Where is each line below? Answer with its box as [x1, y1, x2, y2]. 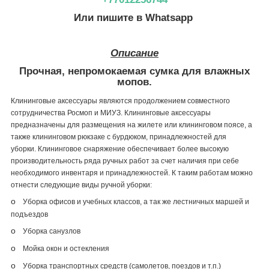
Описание [110, 47, 159, 59]
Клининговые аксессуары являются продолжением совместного [11, 96, 230, 105]
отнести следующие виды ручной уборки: [11, 180, 152, 189]
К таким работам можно [172, 168, 253, 177]
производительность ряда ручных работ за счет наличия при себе [11, 156, 239, 165]
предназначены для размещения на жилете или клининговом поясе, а [11, 120, 252, 129]
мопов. [117, 76, 152, 88]
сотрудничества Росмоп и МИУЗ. [11, 108, 124, 117]
